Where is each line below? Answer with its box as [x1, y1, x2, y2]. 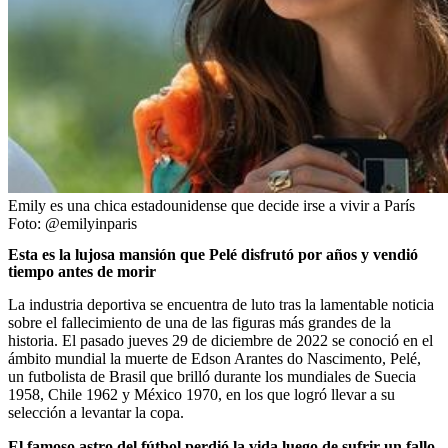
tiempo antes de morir [8, 262, 156, 280]
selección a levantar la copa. [8, 403, 184, 421]
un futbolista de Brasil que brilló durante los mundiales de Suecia [8, 367, 416, 385]
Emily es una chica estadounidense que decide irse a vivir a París [8, 196, 415, 214]
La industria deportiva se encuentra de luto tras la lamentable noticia [8, 295, 434, 313]
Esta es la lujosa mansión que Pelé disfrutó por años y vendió [8, 245, 418, 263]
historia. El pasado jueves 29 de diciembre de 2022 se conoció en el [8, 331, 433, 349]
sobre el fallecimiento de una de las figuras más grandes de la [8, 313, 391, 331]
